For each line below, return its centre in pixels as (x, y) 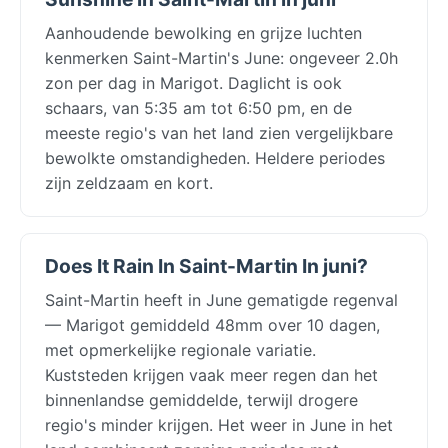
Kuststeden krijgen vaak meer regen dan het (211, 374)
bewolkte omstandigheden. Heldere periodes (215, 157)
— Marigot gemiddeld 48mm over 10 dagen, (212, 324)
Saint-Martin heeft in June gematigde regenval (221, 299)
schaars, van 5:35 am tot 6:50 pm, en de (198, 107)
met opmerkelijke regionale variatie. (180, 349)
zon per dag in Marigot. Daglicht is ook (193, 82)
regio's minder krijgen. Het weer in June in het (219, 424)
